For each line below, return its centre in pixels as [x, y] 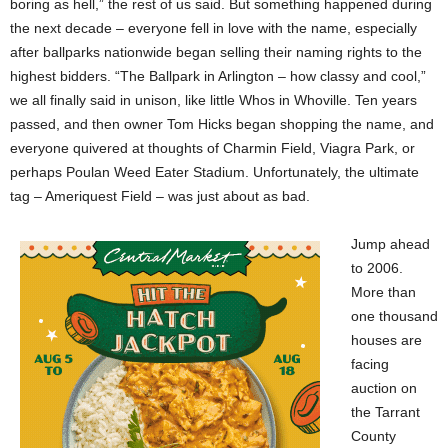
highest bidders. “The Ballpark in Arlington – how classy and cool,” [218, 76]
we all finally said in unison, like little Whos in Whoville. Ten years [213, 100]
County [373, 436]
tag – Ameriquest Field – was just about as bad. [160, 196]
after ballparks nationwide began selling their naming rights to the [216, 52]
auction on [384, 388]
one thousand [394, 316]
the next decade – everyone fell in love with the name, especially [213, 28]
